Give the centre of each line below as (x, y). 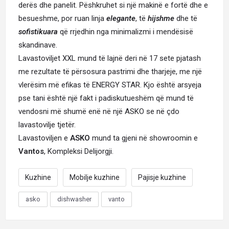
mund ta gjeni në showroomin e (144, 138)
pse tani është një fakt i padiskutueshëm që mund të (106, 98)
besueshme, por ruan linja (62, 18)
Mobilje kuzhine (95, 177)
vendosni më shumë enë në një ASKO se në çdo (99, 111)
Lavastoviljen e (44, 138)
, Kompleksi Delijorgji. (79, 151)
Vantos (31, 151)
